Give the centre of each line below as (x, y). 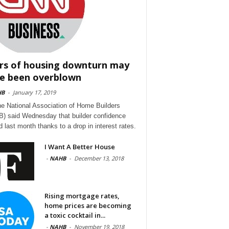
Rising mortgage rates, (82, 196)
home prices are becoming (88, 205)
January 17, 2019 (34, 92)
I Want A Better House (79, 146)
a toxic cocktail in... (75, 215)
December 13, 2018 (99, 158)
